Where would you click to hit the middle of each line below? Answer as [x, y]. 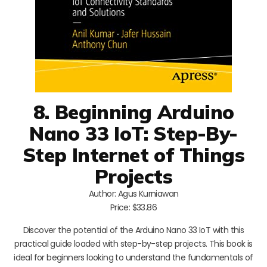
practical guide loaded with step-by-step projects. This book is [133, 243]
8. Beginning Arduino [133, 111]
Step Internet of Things [133, 154]
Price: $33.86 [133, 207]
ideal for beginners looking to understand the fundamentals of [133, 257]
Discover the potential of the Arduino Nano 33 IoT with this [133, 230]
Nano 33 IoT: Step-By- [133, 133]
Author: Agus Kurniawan [133, 193]
